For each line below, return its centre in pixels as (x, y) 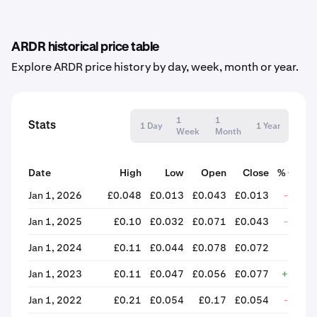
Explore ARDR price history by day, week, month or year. (155, 67)
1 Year (268, 126)
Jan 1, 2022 (55, 300)
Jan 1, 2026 (55, 195)
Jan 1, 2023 (55, 274)
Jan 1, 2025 (55, 221)
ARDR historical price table (85, 47)
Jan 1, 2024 (55, 248)
